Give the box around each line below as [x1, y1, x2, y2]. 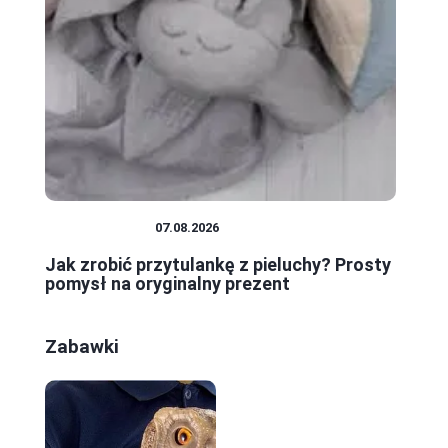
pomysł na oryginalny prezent [45, 272, 290, 294]
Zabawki [45, 334, 119, 358]
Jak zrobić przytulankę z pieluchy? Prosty [45, 253, 391, 275]
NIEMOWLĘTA [55, 219, 145, 235]
